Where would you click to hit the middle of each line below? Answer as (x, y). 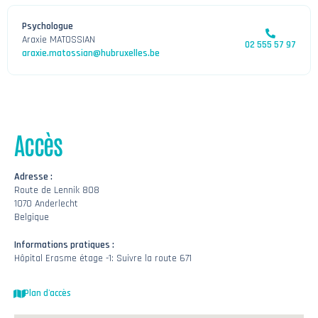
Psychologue (48, 27)
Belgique (32, 218)
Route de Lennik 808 (57, 191)
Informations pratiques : (64, 245)
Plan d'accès (48, 294)
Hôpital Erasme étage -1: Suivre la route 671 (103, 259)
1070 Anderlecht (46, 204)
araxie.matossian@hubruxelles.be (91, 54)
